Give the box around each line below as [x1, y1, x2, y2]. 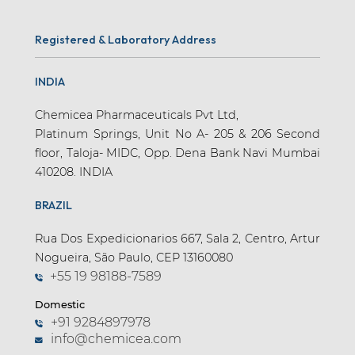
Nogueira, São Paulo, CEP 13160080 [35, 250, 233, 265]
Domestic [35, 298, 85, 311]
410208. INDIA [35, 164, 113, 179]
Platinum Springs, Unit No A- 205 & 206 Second [35, 126, 320, 141]
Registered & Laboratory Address [35, 32, 216, 47]
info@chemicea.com [50, 331, 181, 347]
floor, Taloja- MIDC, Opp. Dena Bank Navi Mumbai [35, 145, 320, 160]
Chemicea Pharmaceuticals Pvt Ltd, [35, 107, 239, 122]
